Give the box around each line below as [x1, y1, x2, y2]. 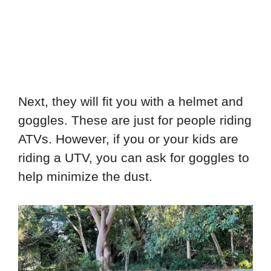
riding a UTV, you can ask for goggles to [18, 151, 249, 165]
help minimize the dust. [18, 169, 152, 184]
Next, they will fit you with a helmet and [18, 94, 243, 109]
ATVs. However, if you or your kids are [18, 132, 238, 146]
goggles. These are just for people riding [18, 113, 252, 128]
